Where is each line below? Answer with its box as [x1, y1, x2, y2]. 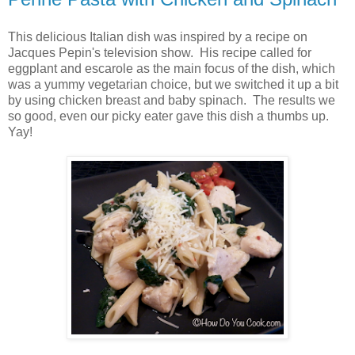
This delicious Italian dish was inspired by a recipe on [8, 30, 307, 44]
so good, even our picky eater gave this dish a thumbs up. [8, 109, 329, 124]
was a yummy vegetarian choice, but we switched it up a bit [8, 78, 338, 92]
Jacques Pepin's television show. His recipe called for [8, 46, 311, 60]
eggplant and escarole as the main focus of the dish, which [8, 62, 335, 76]
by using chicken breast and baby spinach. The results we [8, 94, 335, 108]
